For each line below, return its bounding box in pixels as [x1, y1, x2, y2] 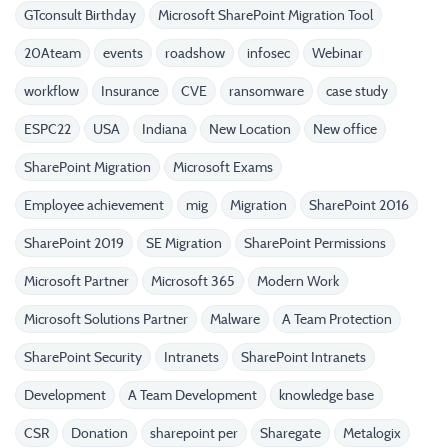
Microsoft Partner [24, 272, 129, 290]
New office [313, 120, 377, 138]
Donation [71, 424, 128, 442]
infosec [247, 44, 290, 62]
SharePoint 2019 [24, 234, 124, 252]
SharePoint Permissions [244, 234, 386, 252]
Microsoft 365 [151, 272, 235, 290]
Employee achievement [24, 196, 164, 214]
